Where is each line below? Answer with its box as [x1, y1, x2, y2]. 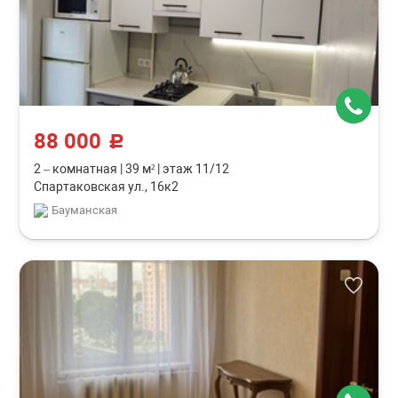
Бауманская [52, 203, 118, 217]
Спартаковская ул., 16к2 [34, 179, 179, 194]
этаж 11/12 [160, 162, 230, 176]
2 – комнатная [34, 162, 121, 176]
